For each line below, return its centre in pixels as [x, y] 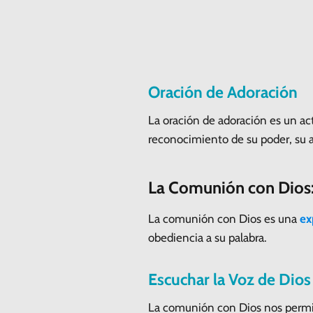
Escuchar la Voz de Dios [230, 279]
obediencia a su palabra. [208, 237]
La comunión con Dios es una [224, 218]
